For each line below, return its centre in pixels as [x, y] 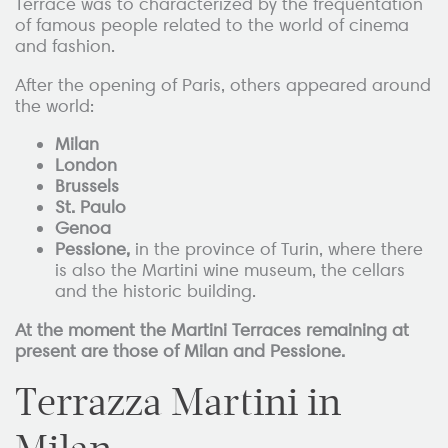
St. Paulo [90, 207]
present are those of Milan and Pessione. [180, 350]
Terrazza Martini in [178, 402]
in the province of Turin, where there [276, 249]
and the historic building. [155, 291]
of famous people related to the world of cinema [212, 25]
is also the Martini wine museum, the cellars [230, 270]
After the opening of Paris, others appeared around [223, 84]
